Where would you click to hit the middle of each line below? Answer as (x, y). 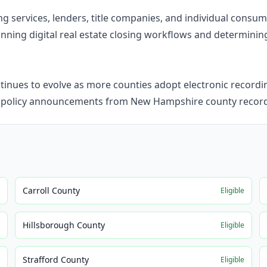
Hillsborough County (64, 225)
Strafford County (56, 260)
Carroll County (52, 190)
